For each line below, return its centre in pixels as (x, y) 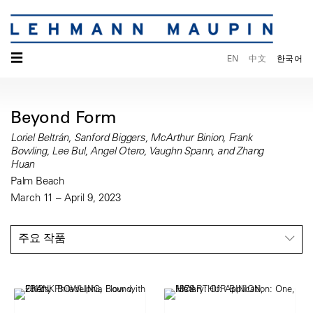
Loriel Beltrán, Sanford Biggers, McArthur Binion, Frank (132, 138)
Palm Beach (37, 181)
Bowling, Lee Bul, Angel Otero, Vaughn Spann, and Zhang (137, 151)
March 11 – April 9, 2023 (66, 198)
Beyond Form (64, 117)
